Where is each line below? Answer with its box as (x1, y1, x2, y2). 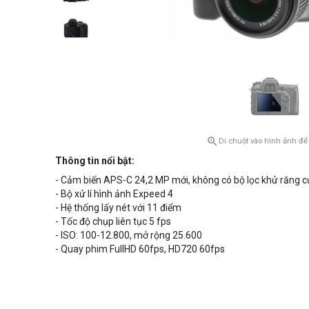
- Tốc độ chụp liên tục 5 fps (55, 216, 171, 228)
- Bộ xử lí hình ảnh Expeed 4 (55, 188, 173, 200)
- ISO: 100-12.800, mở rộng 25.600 (55, 230, 202, 241)
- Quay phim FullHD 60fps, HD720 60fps (55, 243, 227, 255)
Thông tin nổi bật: (55, 155, 134, 167)
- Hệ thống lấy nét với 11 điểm (55, 202, 181, 214)
